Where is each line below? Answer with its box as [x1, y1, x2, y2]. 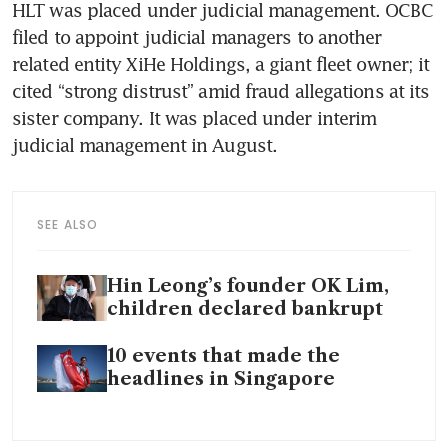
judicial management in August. [12, 133, 283, 156]
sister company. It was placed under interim [12, 106, 377, 129]
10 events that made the [107, 345, 340, 368]
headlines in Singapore [107, 368, 335, 391]
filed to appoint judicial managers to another [12, 25, 382, 48]
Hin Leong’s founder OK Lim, [107, 274, 389, 297]
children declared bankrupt [107, 297, 383, 320]
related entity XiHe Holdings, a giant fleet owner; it [12, 52, 430, 75]
